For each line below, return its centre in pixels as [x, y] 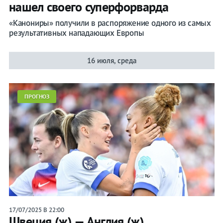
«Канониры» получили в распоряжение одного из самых [110, 23]
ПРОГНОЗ [37, 96]
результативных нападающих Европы [76, 33]
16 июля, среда [111, 60]
